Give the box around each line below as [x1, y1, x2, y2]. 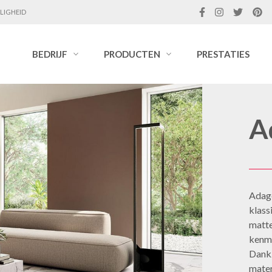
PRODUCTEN [104, 49, 160, 59]
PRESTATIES [197, 49, 250, 59]
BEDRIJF [32, 49, 67, 59]
